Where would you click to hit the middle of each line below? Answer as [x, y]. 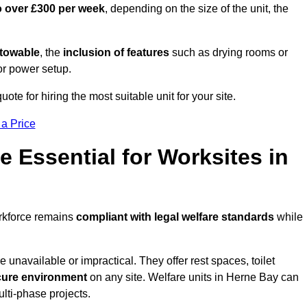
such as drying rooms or [229, 53]
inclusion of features [116, 53]
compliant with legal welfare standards [175, 217]
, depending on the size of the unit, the [197, 9]
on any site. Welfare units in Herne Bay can [193, 278]
